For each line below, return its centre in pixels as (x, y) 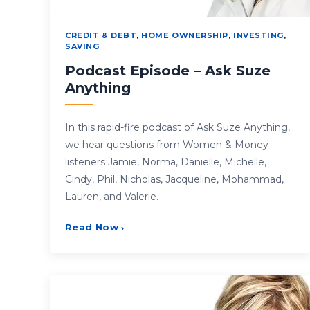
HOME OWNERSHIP (185, 35)
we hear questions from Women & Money (167, 144)
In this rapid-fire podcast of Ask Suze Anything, (177, 127)
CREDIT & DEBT (101, 35)
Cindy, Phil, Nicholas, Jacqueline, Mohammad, (174, 179)
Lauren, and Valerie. (112, 196)
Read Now (92, 227)
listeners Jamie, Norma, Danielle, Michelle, (166, 162)
